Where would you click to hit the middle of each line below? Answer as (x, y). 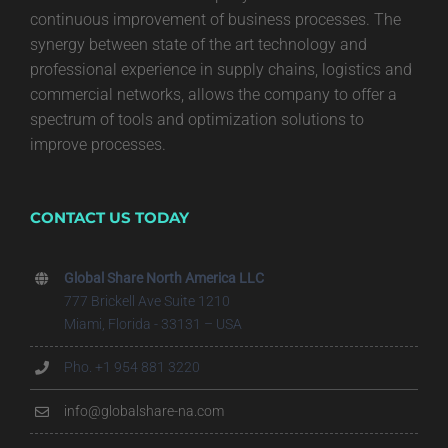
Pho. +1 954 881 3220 (131, 367)
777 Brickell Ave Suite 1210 (146, 300)
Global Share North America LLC (163, 277)
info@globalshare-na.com (143, 410)
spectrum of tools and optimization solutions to (197, 119)
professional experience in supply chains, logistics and (221, 69)
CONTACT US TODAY (109, 217)
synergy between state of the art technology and (198, 44)
